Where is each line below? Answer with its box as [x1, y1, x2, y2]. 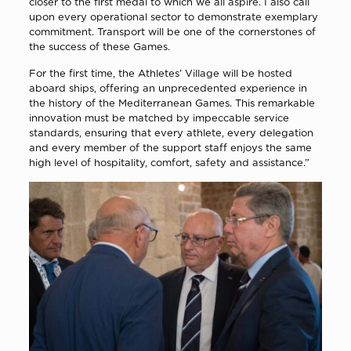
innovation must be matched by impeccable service [28, 111, 289, 123]
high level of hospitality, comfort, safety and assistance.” [28, 156, 309, 168]
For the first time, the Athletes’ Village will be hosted [28, 67, 292, 78]
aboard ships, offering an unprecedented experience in [28, 81, 307, 93]
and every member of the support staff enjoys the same [28, 141, 312, 153]
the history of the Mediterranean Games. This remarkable [28, 96, 315, 108]
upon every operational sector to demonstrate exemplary [28, 10, 318, 22]
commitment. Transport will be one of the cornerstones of [28, 25, 316, 37]
